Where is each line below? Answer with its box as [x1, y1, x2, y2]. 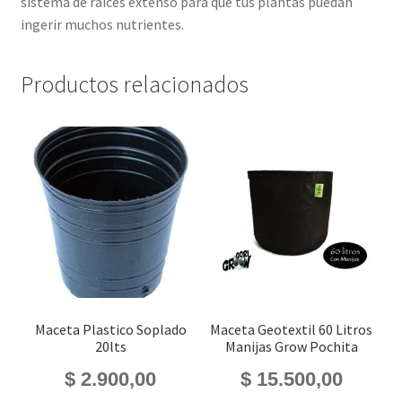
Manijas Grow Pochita [224, 336, 358, 355]
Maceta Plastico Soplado [34, 319, 187, 338]
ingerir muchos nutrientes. [20, 15, 184, 34]
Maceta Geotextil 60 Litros [210, 319, 373, 338]
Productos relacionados [20, 69, 249, 99]
